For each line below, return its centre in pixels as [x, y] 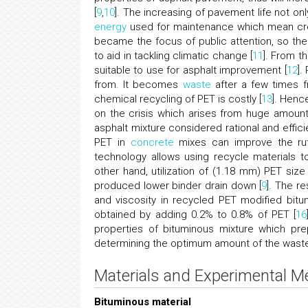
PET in [112, 142]
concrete [152, 142]
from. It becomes [139, 85]
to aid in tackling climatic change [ [174, 56]
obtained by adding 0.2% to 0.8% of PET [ [195, 214]
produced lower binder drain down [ [178, 186]
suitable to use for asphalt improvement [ [190, 70]
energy [110, 27]
